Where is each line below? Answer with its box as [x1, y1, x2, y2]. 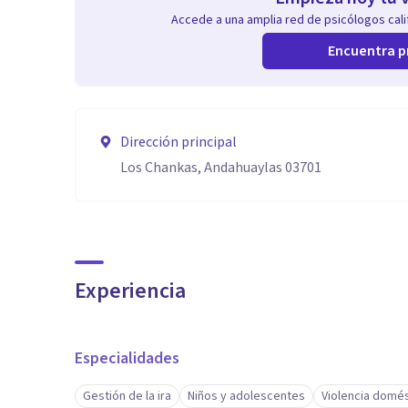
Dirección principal [120, 132, 237, 152]
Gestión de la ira [83, 387, 171, 405]
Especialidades [75, 347, 179, 370]
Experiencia [75, 275, 186, 307]
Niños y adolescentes [188, 387, 305, 405]
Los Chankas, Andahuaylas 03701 [120, 158, 321, 178]
